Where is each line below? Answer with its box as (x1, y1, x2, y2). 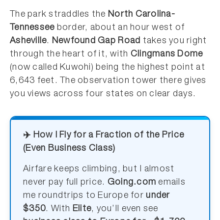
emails (156, 178, 186, 187)
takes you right (140, 37, 207, 46)
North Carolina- (108, 10, 175, 19)
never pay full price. (23, 178, 108, 187)
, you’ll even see (91, 205, 159, 214)
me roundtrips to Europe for (23, 192, 146, 200)
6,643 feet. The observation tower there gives (10, 77, 207, 85)
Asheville (10, 37, 47, 46)
